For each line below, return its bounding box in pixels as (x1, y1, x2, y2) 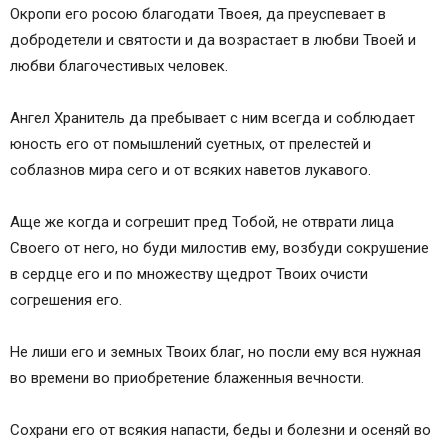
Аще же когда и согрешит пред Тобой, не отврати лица (10, 213, 394, 232)
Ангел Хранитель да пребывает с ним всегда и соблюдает (10, 109, 415, 128)
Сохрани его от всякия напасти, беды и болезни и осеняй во (10, 421, 431, 440)
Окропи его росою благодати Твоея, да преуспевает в (10, 5, 386, 24)
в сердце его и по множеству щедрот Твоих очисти (10, 265, 368, 284)
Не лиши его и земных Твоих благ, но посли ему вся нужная (10, 343, 421, 362)
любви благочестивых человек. (10, 57, 228, 76)
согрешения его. (10, 291, 122, 310)
